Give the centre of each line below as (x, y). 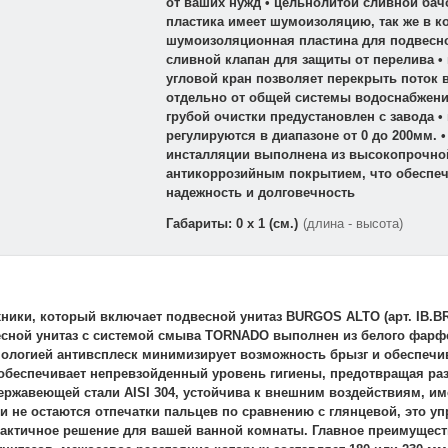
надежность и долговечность (260, 193)
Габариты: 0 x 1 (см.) (233, 224)
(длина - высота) (352, 224)
